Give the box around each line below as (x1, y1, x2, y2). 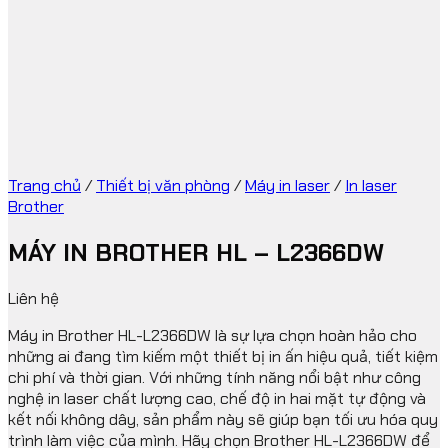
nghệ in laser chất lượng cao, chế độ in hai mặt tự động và (8, 387, 426, 409)
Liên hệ (8, 287, 59, 309)
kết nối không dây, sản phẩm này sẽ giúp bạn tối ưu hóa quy (8, 408, 438, 430)
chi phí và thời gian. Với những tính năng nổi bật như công (8, 366, 421, 388)
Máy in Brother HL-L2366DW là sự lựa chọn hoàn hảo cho (8, 324, 417, 346)
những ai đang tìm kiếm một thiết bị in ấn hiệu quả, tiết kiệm (8, 345, 438, 367)
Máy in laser (245, 174, 330, 196)
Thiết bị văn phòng (96, 174, 230, 196)
